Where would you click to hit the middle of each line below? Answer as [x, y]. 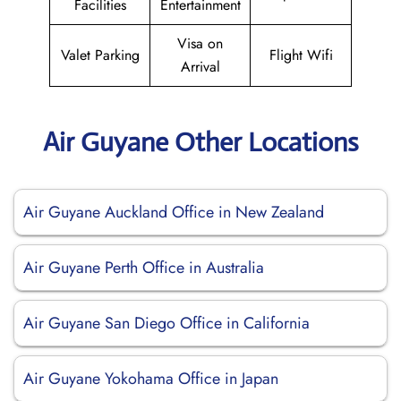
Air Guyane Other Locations [200, 142]
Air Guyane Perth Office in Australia [144, 268]
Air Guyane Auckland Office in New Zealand [174, 212]
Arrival [200, 67]
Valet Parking [100, 55]
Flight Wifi [301, 55]
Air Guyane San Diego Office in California [166, 323]
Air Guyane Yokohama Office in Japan [151, 379]
